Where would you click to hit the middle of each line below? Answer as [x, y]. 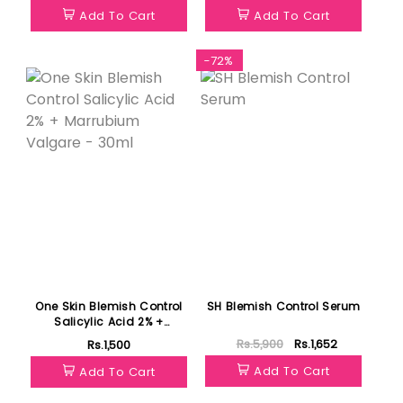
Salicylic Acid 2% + [109, 321]
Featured [55, 61]
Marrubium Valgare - [109, 336]
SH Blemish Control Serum [283, 306]
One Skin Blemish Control [109, 306]
